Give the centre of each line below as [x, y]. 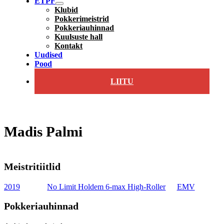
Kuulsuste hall [79, 37]
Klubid [66, 10]
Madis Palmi [43, 131]
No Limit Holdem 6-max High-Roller [106, 186]
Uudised [49, 55]
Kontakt [69, 46]
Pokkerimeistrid [82, 19]
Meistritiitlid [32, 167]
